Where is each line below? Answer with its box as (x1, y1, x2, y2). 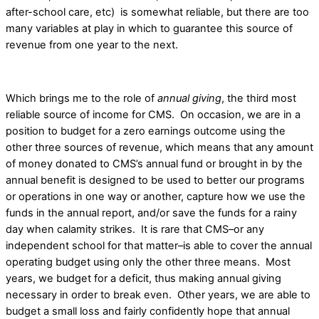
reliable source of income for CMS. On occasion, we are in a (6, 108, 300, 122)
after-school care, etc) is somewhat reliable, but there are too (6, 6, 309, 19)
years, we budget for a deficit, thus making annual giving (6, 272, 281, 286)
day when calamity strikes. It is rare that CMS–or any (6, 223, 264, 236)
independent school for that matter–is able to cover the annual (6, 239, 312, 253)
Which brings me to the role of (6, 92, 157, 105)
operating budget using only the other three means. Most (6, 256, 291, 269)
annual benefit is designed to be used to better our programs (6, 174, 305, 187)
